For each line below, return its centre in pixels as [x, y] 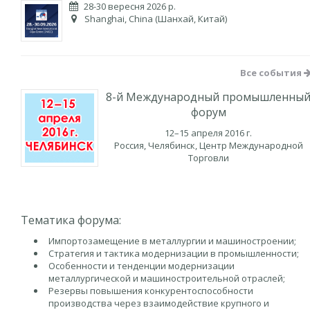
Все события [272, 73]
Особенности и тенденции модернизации [142, 266]
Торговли [208, 158]
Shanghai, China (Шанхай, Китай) [155, 19]
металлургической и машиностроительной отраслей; [167, 278]
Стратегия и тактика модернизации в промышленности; [174, 253]
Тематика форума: [71, 220]
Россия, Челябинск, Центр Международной [208, 145]
